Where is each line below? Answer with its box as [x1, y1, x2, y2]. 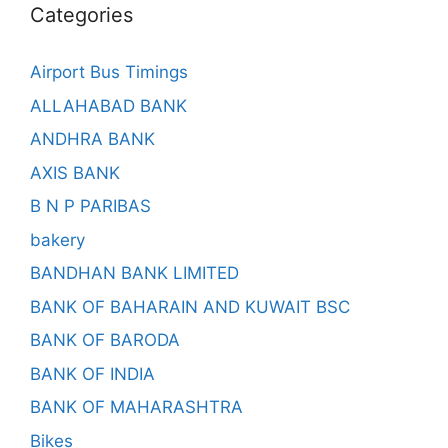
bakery [30, 229, 85, 250]
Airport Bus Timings [30, 62, 188, 82]
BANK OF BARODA [30, 330, 180, 350]
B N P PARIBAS [30, 196, 151, 216]
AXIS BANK [30, 162, 120, 183]
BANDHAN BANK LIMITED [30, 263, 239, 283]
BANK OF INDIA [30, 363, 155, 384]
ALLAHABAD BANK [30, 95, 187, 116]
